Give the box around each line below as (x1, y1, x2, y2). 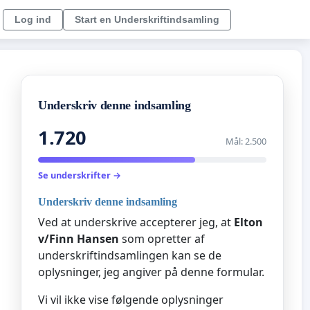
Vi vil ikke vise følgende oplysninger (38, 291, 224, 307)
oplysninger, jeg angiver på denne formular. (38, 264, 264, 280)
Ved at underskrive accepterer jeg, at (38, 214, 234, 230)
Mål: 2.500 (226, 135, 266, 148)
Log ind (15, 13, 51, 25)
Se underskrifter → (38, 169, 121, 182)
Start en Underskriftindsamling (75, 13, 219, 25)
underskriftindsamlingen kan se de (38, 247, 221, 263)
